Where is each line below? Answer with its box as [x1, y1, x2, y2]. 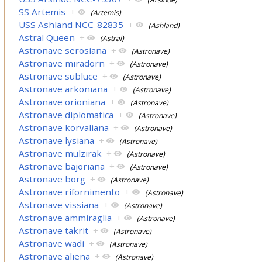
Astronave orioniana [19, 96, 106, 108]
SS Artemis [19, 6, 66, 18]
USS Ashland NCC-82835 [19, 19, 124, 31]
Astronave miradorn [19, 57, 105, 70]
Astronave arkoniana [19, 83, 108, 95]
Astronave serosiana [19, 44, 107, 57]
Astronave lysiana [19, 135, 95, 147]
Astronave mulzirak [19, 147, 102, 160]
